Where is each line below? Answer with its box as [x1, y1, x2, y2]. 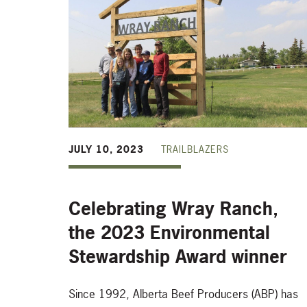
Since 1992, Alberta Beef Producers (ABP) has [69, 286, 298, 302]
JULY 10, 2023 [69, 143, 144, 156]
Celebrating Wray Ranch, [69, 197, 278, 221]
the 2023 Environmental [69, 221, 270, 245]
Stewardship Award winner [69, 245, 287, 269]
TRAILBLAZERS [161, 143, 229, 156]
